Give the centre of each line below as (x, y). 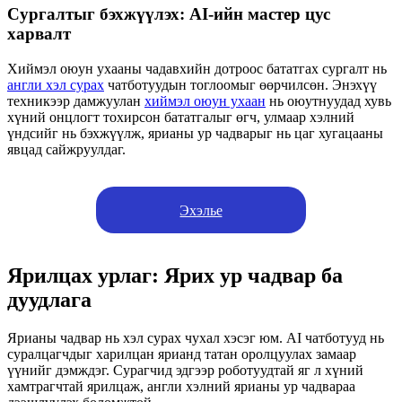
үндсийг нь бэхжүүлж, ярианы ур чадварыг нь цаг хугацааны (195, 133)
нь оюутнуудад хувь (328, 100)
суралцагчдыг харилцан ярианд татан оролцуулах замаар (182, 354)
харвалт (39, 34)
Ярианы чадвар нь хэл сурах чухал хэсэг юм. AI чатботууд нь (196, 337)
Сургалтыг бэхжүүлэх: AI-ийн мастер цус (169, 14)
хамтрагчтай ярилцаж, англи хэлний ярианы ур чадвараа (181, 386)
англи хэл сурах (56, 84)
